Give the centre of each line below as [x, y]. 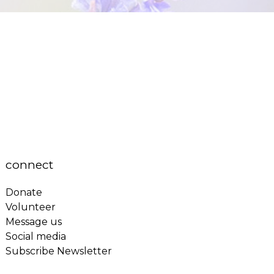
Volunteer [31, 207]
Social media [36, 236]
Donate [24, 192]
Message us [34, 221]
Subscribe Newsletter [59, 251]
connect [30, 165]
